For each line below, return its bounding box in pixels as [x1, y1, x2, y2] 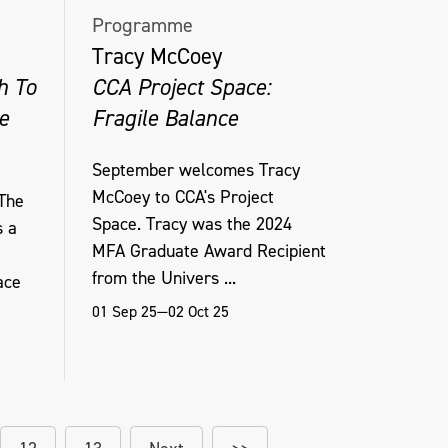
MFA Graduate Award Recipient [91, 238, 326, 263]
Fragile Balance [91, 103, 238, 134]
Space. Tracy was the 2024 [91, 211, 292, 236]
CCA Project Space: [91, 72, 271, 103]
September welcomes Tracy [91, 157, 300, 182]
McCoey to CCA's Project [91, 184, 274, 209]
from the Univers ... [91, 265, 236, 290]
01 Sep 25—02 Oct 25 [91, 300, 229, 322]
